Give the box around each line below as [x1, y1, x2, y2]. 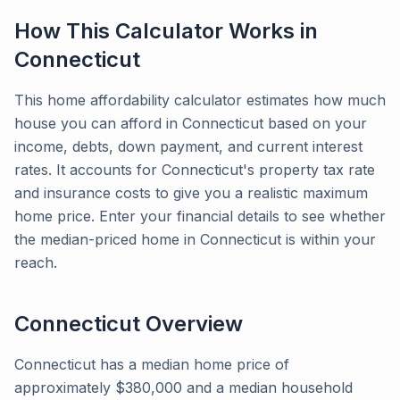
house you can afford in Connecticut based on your [14, 114, 367, 132]
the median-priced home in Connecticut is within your [14, 230, 376, 248]
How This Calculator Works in [14, 18, 318, 44]
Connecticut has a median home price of [14, 355, 289, 373]
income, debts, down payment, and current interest [14, 137, 362, 155]
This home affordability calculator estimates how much [14, 91, 386, 109]
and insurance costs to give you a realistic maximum [14, 184, 368, 202]
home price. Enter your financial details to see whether [14, 207, 386, 225]
